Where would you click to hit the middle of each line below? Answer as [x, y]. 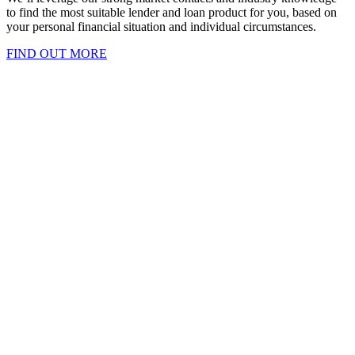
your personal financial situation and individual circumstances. [161, 27]
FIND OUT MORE [57, 54]
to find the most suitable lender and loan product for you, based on [172, 13]
